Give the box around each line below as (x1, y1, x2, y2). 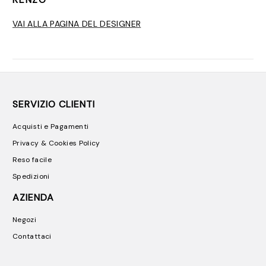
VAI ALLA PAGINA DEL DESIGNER (12, 18, 141, 29)
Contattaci (12, 231, 52, 241)
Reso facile (12, 154, 52, 164)
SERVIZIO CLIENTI (12, 97, 95, 110)
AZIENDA (12, 191, 54, 204)
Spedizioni (12, 171, 50, 181)
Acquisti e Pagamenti (12, 121, 89, 131)
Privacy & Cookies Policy (12, 138, 100, 148)
